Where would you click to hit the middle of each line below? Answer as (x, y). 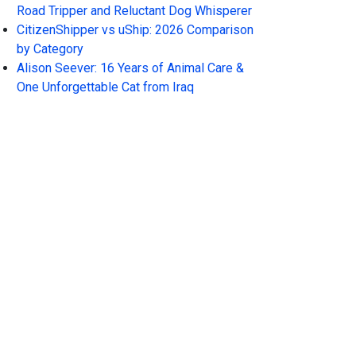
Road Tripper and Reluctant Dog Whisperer (134, 11)
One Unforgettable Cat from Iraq (105, 87)
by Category (50, 49)
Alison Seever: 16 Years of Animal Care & (130, 68)
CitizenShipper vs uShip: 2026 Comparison (135, 30)
